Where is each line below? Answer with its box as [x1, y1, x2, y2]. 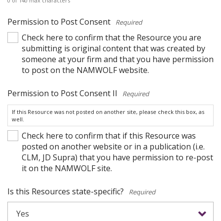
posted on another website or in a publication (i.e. [22, 141, 205, 152]
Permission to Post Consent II [7, 88, 117, 99]
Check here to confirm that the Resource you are [22, 32, 201, 43]
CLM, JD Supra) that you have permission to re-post [22, 152, 213, 163]
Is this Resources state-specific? [7, 186, 124, 197]
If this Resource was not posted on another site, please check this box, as [12, 108, 204, 115]
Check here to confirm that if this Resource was [22, 130, 196, 141]
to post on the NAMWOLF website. [22, 65, 149, 75]
